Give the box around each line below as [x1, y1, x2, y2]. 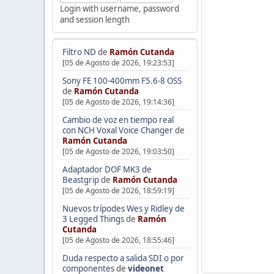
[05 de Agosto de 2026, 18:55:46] [62, 235, 174, 245]
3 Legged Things [62, 213, 124, 224]
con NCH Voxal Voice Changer [62, 125, 173, 136]
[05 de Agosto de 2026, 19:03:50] [62, 146, 174, 157]
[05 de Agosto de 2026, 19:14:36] [62, 97, 174, 108]
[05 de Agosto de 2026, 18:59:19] [62, 185, 174, 196]
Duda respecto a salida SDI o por [62, 252, 184, 264]
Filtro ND [62, 46, 98, 58]
